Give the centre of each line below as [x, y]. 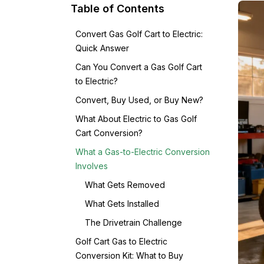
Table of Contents [118, 9]
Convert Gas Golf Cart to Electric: [139, 34]
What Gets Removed [125, 185]
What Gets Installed [122, 204]
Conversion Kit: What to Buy [129, 255]
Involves [92, 166]
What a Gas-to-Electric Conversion [143, 152]
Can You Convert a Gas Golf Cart [139, 67]
